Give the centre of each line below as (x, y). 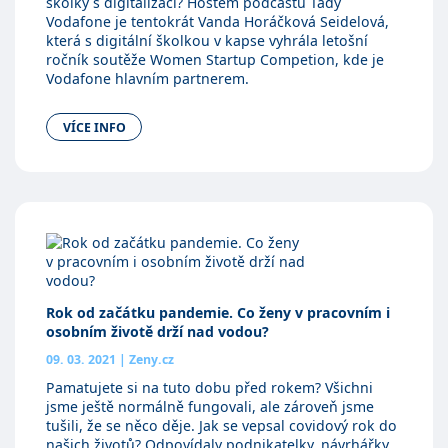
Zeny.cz (149, 359)
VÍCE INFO (94, 127)
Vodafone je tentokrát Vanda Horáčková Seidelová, (217, 21)
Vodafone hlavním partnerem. (147, 78)
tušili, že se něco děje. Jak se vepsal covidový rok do (221, 425)
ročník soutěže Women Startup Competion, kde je (214, 59)
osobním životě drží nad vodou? (157, 331)
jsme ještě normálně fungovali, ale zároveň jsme (209, 406)
